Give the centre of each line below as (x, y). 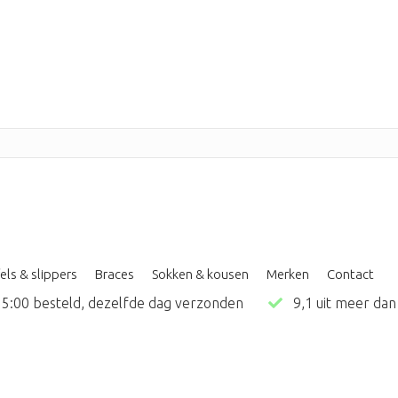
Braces (115, 274)
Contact (350, 274)
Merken (288, 274)
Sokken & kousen (200, 274)
